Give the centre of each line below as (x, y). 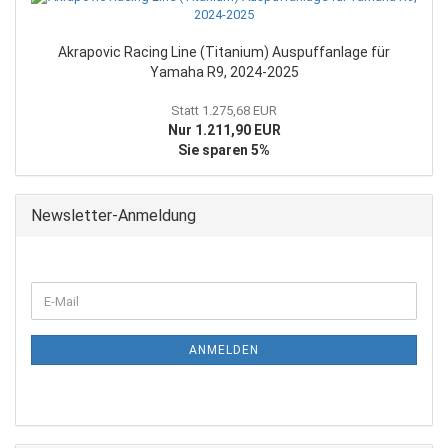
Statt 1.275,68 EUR (224, 111)
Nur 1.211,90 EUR (224, 130)
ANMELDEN (224, 350)
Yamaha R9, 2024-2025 (224, 72)
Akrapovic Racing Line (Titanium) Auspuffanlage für (224, 52)
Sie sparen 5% (224, 150)
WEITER (54, 290)
